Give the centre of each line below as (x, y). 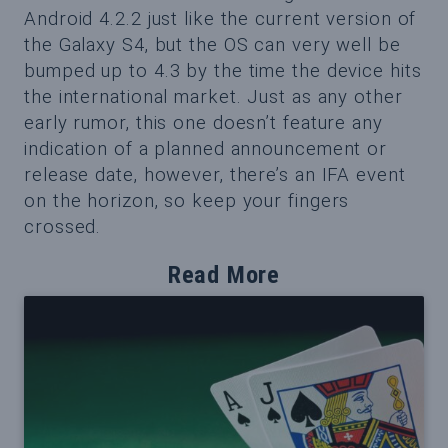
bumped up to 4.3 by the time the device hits (223, 70)
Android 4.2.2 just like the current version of (220, 18)
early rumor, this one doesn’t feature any (203, 122)
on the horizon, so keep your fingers (187, 200)
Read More (224, 274)
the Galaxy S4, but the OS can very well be (212, 44)
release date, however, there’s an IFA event (215, 174)
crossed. (63, 226)
